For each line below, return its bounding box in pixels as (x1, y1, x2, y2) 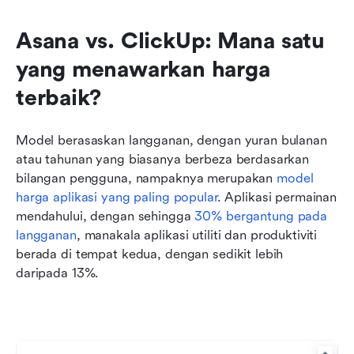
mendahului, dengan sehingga (16, 209, 195, 224)
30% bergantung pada (194, 209, 327, 224)
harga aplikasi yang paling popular (16, 190, 217, 205)
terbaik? (16, 85, 102, 111)
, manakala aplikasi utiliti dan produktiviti (76, 228, 318, 243)
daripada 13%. (16, 265, 100, 281)
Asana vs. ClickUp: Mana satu (16, 28, 325, 55)
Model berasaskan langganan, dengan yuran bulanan (16, 133, 327, 149)
